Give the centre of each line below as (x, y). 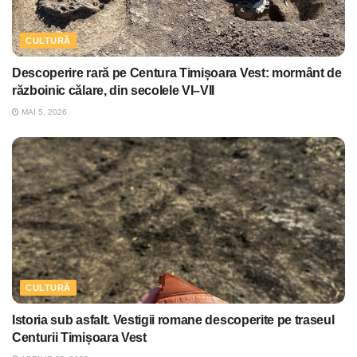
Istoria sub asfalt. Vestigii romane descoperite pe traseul (173, 320)
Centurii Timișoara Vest (79, 338)
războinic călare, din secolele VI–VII (114, 91)
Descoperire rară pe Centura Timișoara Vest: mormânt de (177, 73)
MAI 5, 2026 (43, 112)
